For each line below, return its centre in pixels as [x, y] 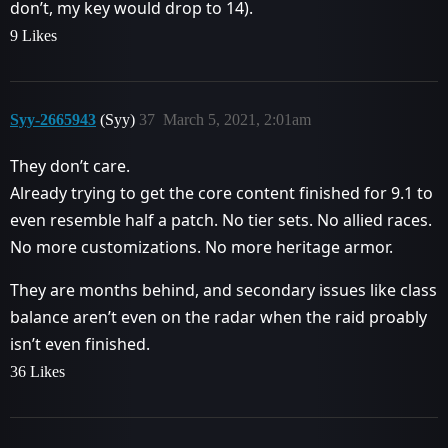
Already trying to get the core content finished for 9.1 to [221, 192]
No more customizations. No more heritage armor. [201, 246]
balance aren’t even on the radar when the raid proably [218, 316]
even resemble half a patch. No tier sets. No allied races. [221, 219]
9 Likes [33, 35]
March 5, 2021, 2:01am [237, 119]
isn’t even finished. [80, 343]
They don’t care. [70, 165]
